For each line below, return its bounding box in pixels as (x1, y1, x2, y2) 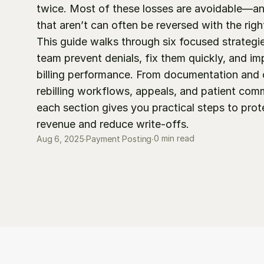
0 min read (154, 133, 195, 143)
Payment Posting (86, 133, 152, 144)
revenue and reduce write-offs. (37, 117, 189, 130)
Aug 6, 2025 (37, 133, 84, 144)
